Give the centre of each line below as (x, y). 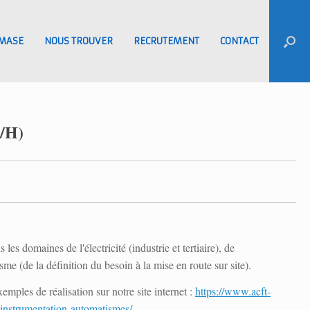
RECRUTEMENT (166, 41)
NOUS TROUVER (79, 41)
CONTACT (239, 41)
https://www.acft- (233, 291)
